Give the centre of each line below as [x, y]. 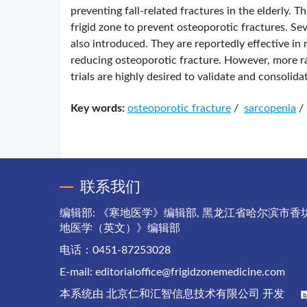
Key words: [98, 108]
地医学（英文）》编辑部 [120, 228]
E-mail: [77, 272]
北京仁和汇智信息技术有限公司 [183, 294]
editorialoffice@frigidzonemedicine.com [190, 272]
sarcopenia [270, 108]
